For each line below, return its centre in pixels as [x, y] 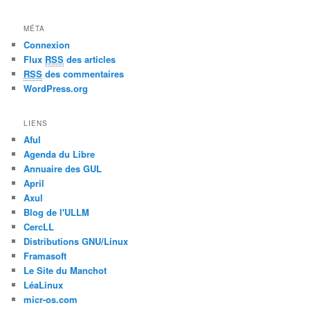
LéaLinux [44, 284]
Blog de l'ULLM [57, 212]
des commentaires [83, 74]
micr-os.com [51, 299]
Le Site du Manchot [65, 270]
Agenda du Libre [60, 154]
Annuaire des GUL [63, 168]
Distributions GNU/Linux [76, 241]
